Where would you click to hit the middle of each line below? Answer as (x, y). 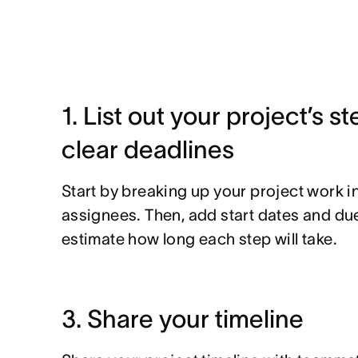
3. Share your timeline (182, 319)
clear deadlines (147, 149)
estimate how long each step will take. (199, 239)
